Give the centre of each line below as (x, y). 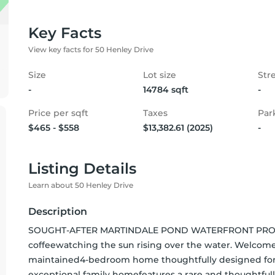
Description (58, 211)
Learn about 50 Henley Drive (81, 185)
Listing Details (82, 168)
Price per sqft (58, 113)
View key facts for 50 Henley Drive (91, 49)
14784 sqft (166, 90)
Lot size (160, 75)
